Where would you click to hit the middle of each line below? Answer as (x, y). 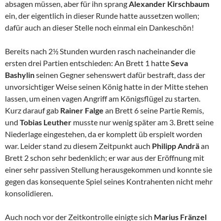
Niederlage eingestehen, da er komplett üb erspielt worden (104, 134)
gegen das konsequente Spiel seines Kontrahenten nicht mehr (109, 182)
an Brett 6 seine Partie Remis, (154, 110)
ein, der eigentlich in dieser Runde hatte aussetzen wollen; (102, 16)
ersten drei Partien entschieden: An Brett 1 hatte (88, 63)
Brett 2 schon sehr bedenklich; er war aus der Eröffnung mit (105, 158)
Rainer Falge (83, 110)
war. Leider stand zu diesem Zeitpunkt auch (78, 146)
